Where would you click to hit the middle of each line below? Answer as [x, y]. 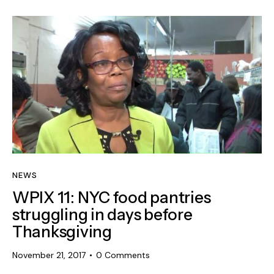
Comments [128, 255]
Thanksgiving [62, 232]
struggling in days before [102, 215]
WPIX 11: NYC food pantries [112, 198]
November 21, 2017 [49, 255]
